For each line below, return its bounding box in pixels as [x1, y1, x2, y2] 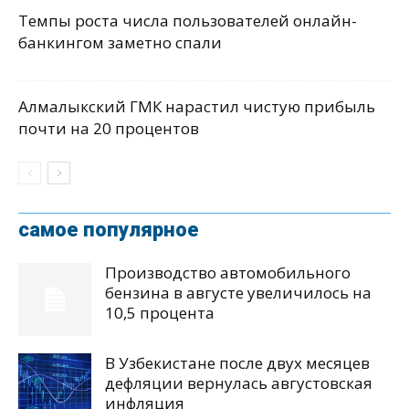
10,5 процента [105, 301, 215, 323]
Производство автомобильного [105, 261, 351, 283]
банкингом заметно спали [18, 31, 222, 53]
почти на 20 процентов [18, 117, 199, 139]
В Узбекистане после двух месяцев [105, 351, 370, 373]
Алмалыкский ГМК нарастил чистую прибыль [18, 95, 375, 117]
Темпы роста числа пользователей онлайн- [18, 9, 357, 31]
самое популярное [18, 217, 199, 241]
